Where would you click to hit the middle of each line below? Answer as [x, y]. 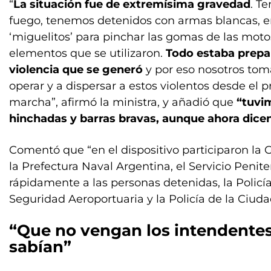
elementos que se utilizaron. [87, 53]
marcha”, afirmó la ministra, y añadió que [123, 102]
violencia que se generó [76, 70]
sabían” [40, 247]
